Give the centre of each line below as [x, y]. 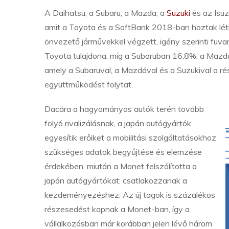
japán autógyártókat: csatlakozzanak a [116, 180]
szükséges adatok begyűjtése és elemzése [123, 152]
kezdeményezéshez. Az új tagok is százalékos [130, 195]
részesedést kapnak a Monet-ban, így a [117, 209]
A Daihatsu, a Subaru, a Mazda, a [106, 13]
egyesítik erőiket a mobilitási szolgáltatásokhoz [130, 138]
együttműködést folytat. [89, 84]
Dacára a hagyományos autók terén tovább [124, 109]
